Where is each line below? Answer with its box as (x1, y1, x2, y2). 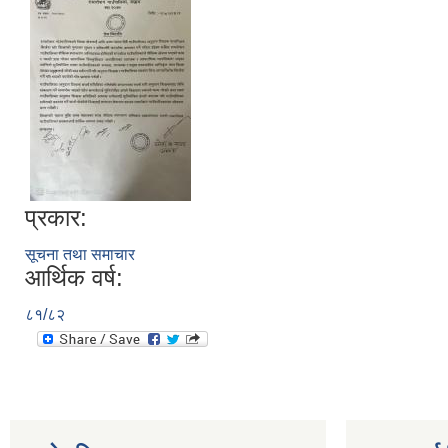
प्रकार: (25, 204, 87, 231)
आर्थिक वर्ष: (25, 264, 123, 291)
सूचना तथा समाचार (25, 246, 135, 263)
